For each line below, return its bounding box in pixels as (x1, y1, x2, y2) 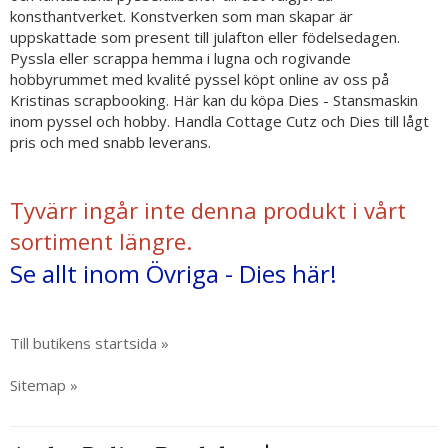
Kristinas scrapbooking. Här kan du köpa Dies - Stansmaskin (10, 90, 418, 110)
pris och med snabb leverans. (10, 132, 211, 152)
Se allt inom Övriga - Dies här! (10, 257, 337, 290)
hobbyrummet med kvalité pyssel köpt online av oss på (10, 69, 389, 89)
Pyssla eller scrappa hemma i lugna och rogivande (10, 48, 351, 68)
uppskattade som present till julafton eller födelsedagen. (10, 27, 400, 47)
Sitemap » (10, 375, 78, 395)
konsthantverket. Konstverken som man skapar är (10, 6, 353, 26)
